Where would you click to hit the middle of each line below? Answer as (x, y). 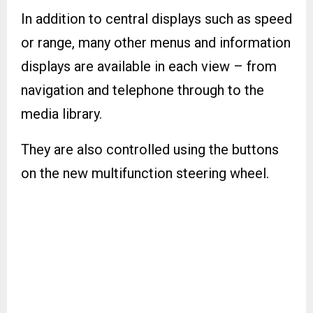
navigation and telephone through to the (143, 90)
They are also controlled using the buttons (150, 149)
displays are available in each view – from (149, 66)
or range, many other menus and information (156, 42)
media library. (61, 114)
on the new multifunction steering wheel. (145, 173)
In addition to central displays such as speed (156, 19)
